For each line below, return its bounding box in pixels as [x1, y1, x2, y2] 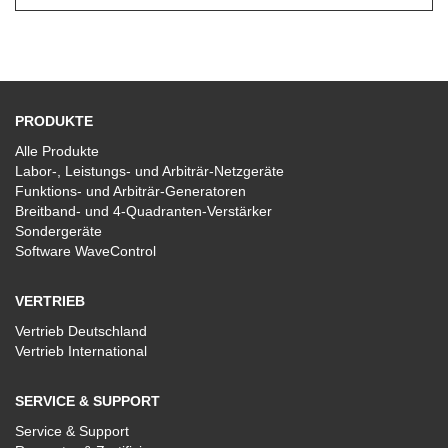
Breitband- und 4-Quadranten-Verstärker [15, 203, 272, 219]
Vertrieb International [15, 343, 147, 359]
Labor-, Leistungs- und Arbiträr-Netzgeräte [15, 163, 284, 179]
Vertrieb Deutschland [15, 323, 147, 339]
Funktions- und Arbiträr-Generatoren [15, 183, 246, 199]
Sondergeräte [15, 223, 102, 239]
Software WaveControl [15, 243, 156, 259]
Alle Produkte [15, 143, 99, 159]
